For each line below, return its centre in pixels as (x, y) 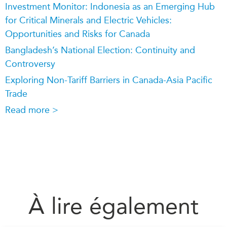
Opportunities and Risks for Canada (78, 34)
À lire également (113, 206)
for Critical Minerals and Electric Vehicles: (88, 20)
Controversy (30, 64)
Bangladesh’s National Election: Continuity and (100, 50)
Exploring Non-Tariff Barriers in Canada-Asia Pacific (109, 80)
